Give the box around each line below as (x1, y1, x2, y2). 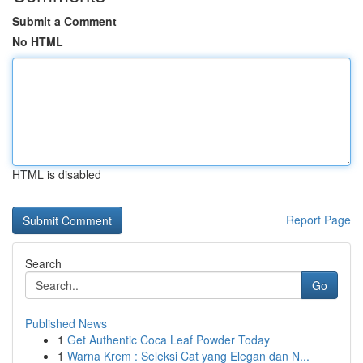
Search (25, 255, 62, 271)
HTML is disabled (12, 166, 101, 182)
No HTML (12, 33, 63, 49)
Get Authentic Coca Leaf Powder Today (67, 331, 270, 348)
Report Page (286, 211, 351, 228)
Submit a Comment (12, 13, 117, 29)
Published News (25, 315, 107, 331)
